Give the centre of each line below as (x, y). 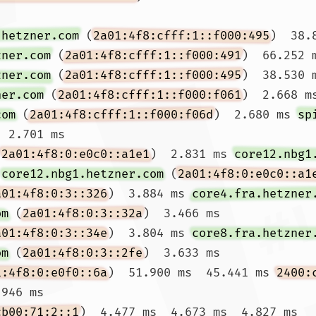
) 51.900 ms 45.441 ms (192, 273)
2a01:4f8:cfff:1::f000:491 (153, 55)
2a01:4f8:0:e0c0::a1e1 (75, 154)
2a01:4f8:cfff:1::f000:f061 (150, 95)
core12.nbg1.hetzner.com (83, 174)
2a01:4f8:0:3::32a (83, 213)
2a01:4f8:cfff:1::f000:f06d (121, 115)
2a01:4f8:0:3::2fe (83, 253)
